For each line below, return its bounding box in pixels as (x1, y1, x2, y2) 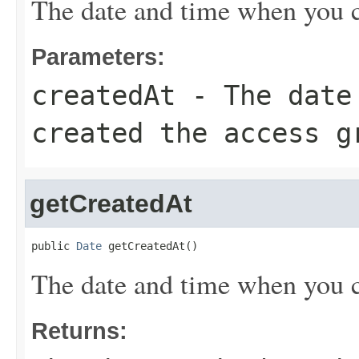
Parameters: (31, 43, 165, 70)
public (31, 240, 76, 252)
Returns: (31, 317, 127, 344)
